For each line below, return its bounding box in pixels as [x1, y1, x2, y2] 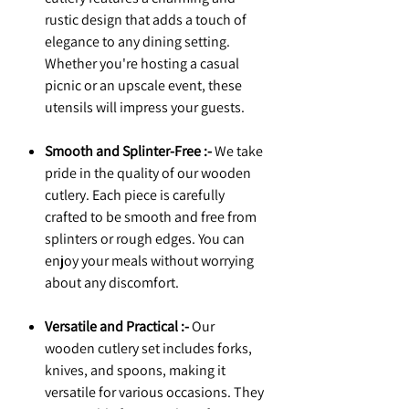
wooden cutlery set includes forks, [45, 339, 252, 359]
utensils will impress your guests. [45, 98, 245, 118]
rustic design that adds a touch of [45, 10, 246, 30]
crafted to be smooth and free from [45, 207, 257, 227]
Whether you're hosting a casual [45, 54, 239, 74]
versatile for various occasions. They [45, 383, 264, 403]
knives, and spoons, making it [45, 361, 225, 381]
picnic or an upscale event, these [45, 76, 242, 96]
